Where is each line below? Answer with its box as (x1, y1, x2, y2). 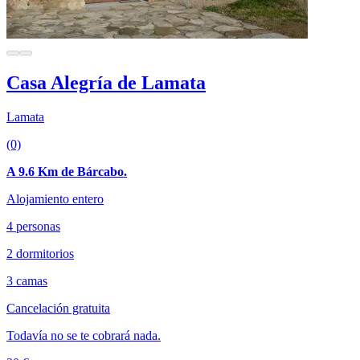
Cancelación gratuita (6, 301, 110, 315)
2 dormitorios (6, 246, 74, 260)
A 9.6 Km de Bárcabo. (6, 164, 127, 178)
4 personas (6, 219, 60, 233)
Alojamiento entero (6, 191, 104, 206)
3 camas (6, 273, 47, 288)
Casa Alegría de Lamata (6, 72, 206, 93)
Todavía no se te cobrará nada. (6, 328, 161, 342)
